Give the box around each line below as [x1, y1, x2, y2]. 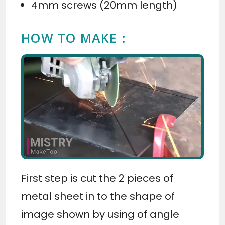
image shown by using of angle [21, 207, 180, 222]
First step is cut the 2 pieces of [21, 171, 174, 186]
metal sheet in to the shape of [21, 189, 175, 204]
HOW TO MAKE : [21, 29, 126, 47]
